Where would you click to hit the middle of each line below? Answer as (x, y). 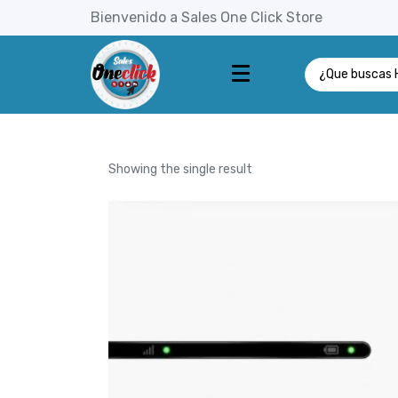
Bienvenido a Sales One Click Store (207, 17)
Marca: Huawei (177, 147)
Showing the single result (180, 169)
